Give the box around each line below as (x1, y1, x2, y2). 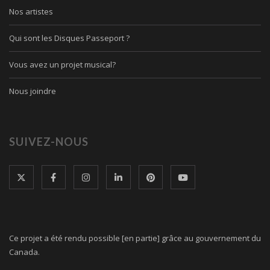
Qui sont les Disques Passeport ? (9, 32, 130, 43)
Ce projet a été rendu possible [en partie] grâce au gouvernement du (9, 233, 261, 244)
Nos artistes (9, 5, 53, 17)
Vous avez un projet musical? (9, 58, 116, 70)
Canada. (9, 246, 40, 258)
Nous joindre (9, 85, 56, 96)
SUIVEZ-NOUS (9, 134, 89, 148)
